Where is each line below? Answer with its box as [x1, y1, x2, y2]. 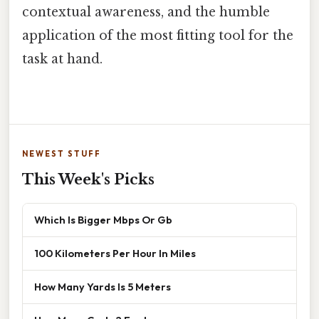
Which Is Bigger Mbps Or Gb [34, 213, 172, 227]
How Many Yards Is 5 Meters [34, 280, 171, 294]
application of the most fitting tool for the [22, 27, 293, 43]
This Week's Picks [22, 171, 155, 189]
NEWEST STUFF [22, 149, 101, 159]
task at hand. [22, 51, 103, 67]
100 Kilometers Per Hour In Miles [34, 246, 196, 261]
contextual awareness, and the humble [22, 4, 270, 20]
